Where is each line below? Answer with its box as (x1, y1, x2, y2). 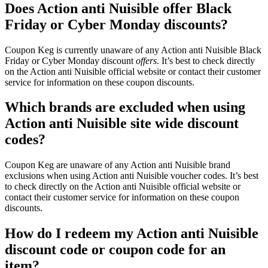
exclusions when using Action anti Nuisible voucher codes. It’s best (5, 170, 258, 181)
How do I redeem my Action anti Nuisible (5, 226, 258, 242)
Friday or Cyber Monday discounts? (5, 16, 228, 32)
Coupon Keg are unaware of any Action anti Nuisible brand (5, 160, 230, 170)
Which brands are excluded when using (5, 99, 245, 115)
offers (136, 55, 157, 66)
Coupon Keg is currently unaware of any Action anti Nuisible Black (5, 44, 261, 55)
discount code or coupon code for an (5, 242, 226, 258)
